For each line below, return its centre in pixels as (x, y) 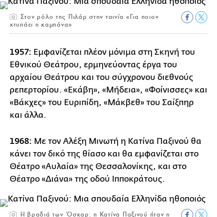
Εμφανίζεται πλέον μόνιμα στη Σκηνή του (113, 52)
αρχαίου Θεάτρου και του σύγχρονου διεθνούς (101, 77)
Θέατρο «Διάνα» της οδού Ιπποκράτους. (87, 179)
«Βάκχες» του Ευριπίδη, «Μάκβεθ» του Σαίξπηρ (102, 103)
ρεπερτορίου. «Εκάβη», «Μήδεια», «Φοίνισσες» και (108, 90)
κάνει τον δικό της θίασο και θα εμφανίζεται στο (104, 154)
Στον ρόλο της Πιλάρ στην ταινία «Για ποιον (88, 17)
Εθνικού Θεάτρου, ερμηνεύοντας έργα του (93, 65)
